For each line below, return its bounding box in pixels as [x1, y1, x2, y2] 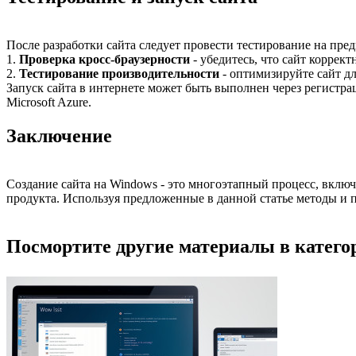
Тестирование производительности [19, 66, 219, 80]
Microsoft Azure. [6, 95, 91, 109]
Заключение [6, 125, 112, 146]
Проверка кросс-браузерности [19, 52, 190, 66]
